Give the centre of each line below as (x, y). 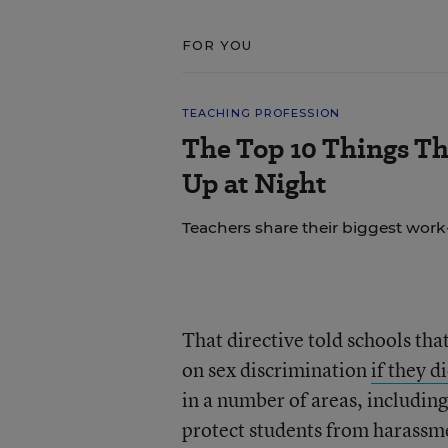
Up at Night (253, 183)
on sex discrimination (276, 369)
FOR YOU (217, 45)
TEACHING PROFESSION (260, 113)
